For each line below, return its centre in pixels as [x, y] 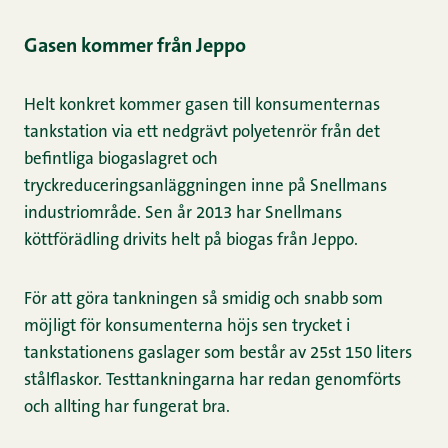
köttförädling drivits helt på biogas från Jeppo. [191, 241]
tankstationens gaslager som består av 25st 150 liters [218, 354]
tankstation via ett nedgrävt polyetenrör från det [202, 133]
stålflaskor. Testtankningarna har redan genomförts [212, 381]
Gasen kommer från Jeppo [135, 47]
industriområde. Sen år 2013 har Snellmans [183, 214]
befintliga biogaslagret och [121, 160]
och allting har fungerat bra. [127, 408]
